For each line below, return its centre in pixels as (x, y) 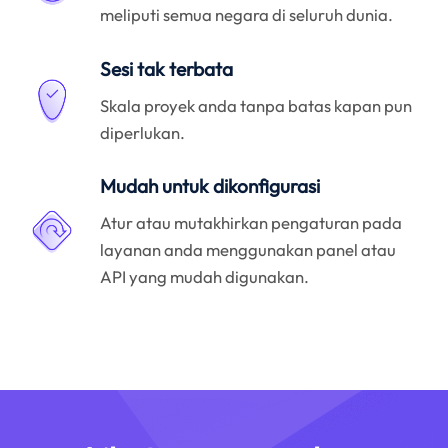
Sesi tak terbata (167, 69)
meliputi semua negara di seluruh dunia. (247, 15)
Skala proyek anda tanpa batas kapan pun (256, 105)
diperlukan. (143, 132)
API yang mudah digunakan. (205, 276)
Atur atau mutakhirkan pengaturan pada (251, 222)
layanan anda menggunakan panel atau (248, 249)
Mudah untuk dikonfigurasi (210, 186)
